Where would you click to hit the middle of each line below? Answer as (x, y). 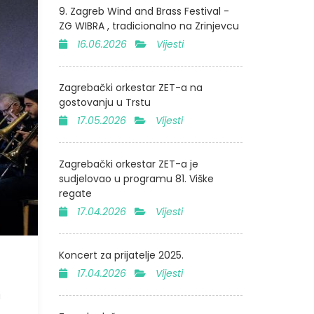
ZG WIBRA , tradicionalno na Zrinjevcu (149, 26)
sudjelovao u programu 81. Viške (136, 179)
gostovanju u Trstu (104, 102)
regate (75, 193)
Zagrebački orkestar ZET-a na (130, 88)
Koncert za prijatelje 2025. (121, 255)
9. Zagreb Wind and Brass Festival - (144, 11)
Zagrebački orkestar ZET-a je (128, 164)
